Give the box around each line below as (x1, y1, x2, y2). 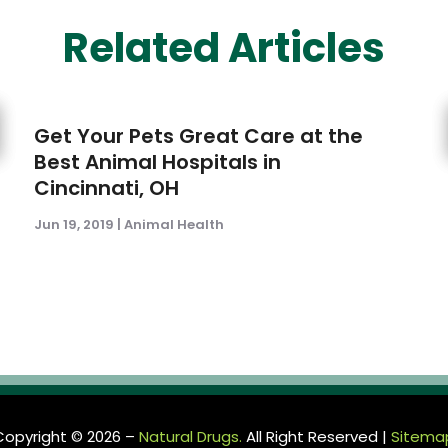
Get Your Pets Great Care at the (34, 122, 364, 151)
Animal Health (124, 215, 225, 235)
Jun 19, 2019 (34, 215, 115, 235)
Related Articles (63, 20, 385, 77)
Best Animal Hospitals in (34, 148, 282, 177)
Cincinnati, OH (34, 174, 180, 203)
